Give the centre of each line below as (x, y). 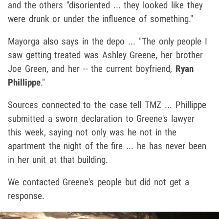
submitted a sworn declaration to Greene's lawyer (101, 118)
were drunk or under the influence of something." (100, 19)
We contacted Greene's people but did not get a (99, 182)
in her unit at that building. (58, 159)
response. (26, 196)
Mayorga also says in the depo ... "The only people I (108, 41)
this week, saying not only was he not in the (92, 132)
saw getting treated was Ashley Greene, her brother (105, 55)
